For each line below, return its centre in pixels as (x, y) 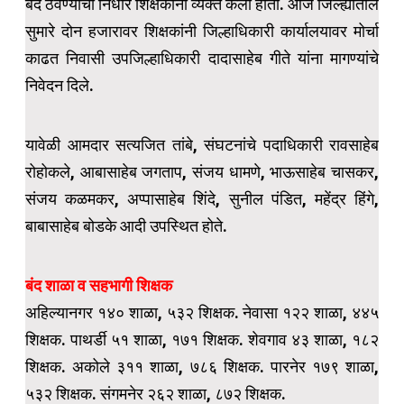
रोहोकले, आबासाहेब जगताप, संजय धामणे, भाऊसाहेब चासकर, (202, 172)
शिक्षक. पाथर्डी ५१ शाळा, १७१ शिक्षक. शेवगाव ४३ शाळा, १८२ (202, 340)
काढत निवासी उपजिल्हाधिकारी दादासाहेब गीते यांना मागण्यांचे (202, 59)
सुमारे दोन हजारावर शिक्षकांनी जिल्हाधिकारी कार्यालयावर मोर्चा (202, 32)
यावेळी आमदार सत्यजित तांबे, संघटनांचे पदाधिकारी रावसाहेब (202, 145)
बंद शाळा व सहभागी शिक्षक (99, 286)
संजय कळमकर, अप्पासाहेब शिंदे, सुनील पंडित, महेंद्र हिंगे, (202, 199)
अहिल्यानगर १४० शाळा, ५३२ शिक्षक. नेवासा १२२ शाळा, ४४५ (202, 313)
